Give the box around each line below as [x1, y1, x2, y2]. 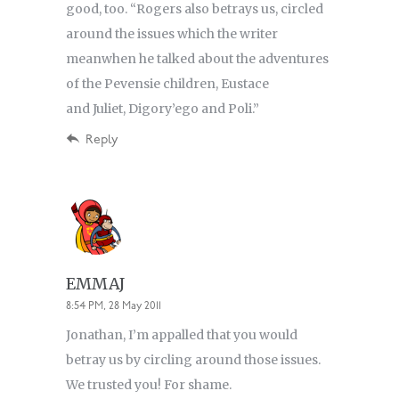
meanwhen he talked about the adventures [66, 51, 329, 68]
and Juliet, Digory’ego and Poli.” [66, 101, 259, 118]
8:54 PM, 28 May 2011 [66, 301, 161, 313]
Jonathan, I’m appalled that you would [66, 327, 297, 344]
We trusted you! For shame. [66, 377, 232, 394]
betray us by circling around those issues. [66, 352, 321, 369]
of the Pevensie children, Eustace [66, 76, 269, 93]
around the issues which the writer [66, 26, 278, 43]
